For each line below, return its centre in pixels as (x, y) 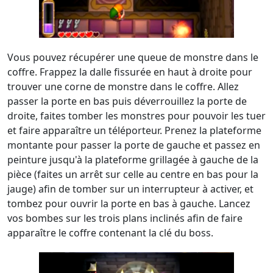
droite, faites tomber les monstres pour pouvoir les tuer (136, 116)
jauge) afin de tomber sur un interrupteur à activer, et (130, 189)
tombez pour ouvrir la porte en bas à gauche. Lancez (129, 204)
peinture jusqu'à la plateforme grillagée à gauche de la (133, 160)
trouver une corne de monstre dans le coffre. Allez (123, 87)
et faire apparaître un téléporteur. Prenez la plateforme (134, 130)
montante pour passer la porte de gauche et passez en (134, 145)
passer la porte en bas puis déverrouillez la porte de (127, 101)
